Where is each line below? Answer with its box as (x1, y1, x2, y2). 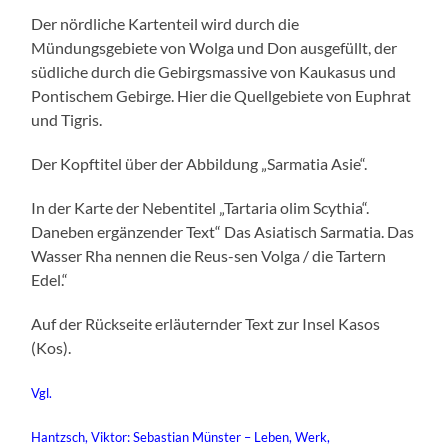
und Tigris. (31, 110, 103, 130)
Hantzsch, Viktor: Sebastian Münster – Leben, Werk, (31, 429, 331, 446)
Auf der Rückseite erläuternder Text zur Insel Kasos (31, 314, 381, 334)
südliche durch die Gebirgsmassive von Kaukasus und (31, 62, 397, 82)
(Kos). (31, 338, 72, 358)
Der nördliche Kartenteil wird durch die (31, 14, 300, 34)
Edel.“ (31, 270, 69, 290)
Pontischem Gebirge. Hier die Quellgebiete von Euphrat (31, 86, 412, 106)
